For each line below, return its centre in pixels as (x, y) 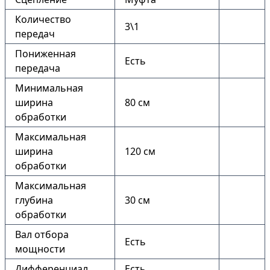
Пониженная (46, 54)
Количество (43, 19)
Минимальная (49, 88)
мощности (40, 249)
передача (38, 68)
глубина (34, 200)
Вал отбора (42, 234)
